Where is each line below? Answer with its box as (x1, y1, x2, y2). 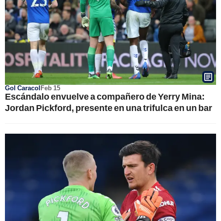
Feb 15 (40, 83, 60, 92)
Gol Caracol (5, 83, 40, 92)
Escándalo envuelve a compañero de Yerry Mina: (5, 90, 205, 102)
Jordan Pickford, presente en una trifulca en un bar (5, 102, 212, 113)
